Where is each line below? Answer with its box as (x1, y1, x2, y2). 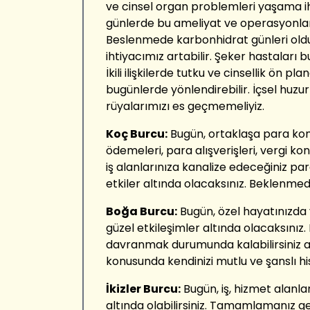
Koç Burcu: (106, 126, 167, 142)
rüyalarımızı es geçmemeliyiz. (106, 98, 264, 114)
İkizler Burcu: (106, 281, 181, 297)
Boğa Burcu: (106, 203, 177, 219)
